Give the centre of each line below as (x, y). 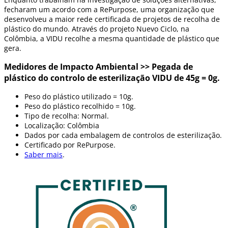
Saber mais (44, 155)
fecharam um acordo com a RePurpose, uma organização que (109, 9)
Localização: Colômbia (62, 126)
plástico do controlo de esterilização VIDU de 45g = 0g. (112, 78)
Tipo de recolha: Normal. (67, 116)
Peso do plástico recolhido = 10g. (80, 106)
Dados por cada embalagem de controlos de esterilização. (123, 135)
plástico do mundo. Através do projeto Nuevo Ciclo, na (97, 28)
